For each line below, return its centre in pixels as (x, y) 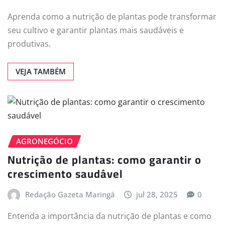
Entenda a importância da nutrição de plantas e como (109, 216)
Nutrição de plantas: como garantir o (104, 159)
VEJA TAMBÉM (41, 71)
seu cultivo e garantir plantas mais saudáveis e (96, 30)
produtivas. (29, 43)
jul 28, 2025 (157, 194)
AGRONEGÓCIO (44, 141)
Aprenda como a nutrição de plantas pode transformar (112, 16)
